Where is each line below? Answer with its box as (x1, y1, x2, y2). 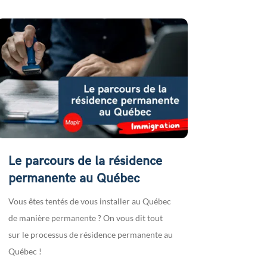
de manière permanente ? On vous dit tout (8, 212, 163, 223)
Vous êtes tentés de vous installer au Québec (8, 195, 171, 206)
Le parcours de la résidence (8, 153, 162, 169)
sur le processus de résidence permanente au (8, 229, 173, 240)
